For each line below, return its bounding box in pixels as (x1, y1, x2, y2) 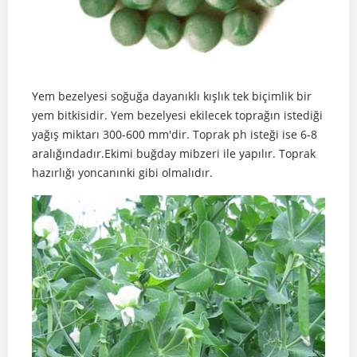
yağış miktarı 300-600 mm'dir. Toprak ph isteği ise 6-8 (32, 126, 317, 142)
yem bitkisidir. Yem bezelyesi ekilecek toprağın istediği (32, 107, 323, 123)
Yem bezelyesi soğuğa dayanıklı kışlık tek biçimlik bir (32, 88, 312, 104)
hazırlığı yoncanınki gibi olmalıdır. (32, 164, 216, 180)
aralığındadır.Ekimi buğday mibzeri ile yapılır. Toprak (32, 145, 316, 161)
